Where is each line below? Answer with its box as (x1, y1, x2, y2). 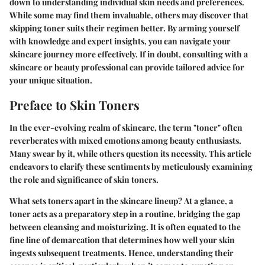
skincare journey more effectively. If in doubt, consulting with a (9, 49, 248, 60)
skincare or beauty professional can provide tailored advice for (9, 62, 244, 73)
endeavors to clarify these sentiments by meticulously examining (9, 160, 253, 172)
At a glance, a (184, 195, 233, 206)
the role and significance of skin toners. (9, 173, 159, 185)
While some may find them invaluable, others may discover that (9, 9, 248, 21)
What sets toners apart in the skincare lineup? (9, 195, 184, 206)
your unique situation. (9, 75, 92, 86)
